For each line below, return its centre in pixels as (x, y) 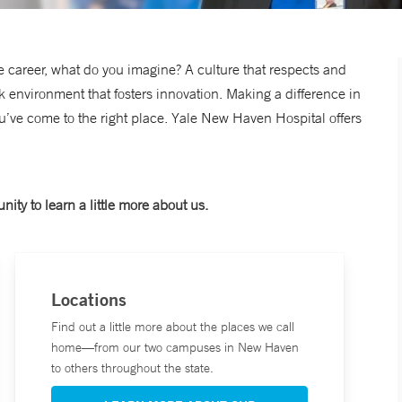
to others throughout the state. (132, 368)
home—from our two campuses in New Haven (175, 348)
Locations (88, 300)
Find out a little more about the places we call (172, 327)
